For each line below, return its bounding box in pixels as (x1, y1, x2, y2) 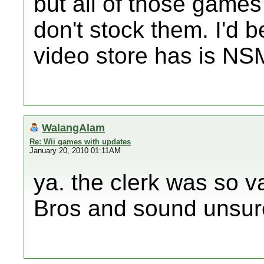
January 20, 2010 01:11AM (29, 146, 121, 155)
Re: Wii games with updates (29, 137, 131, 146)
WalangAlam (42, 121, 105, 134)
